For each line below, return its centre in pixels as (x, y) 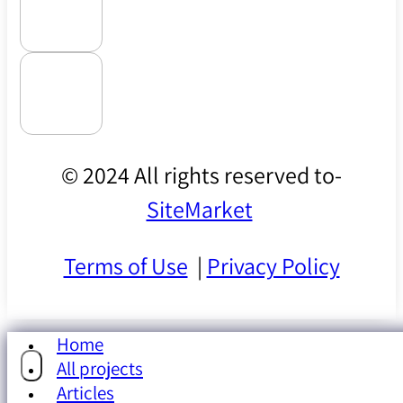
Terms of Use (125, 266)
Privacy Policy (273, 266)
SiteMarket (199, 209)
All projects (100, 368)
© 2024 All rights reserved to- (201, 175)
